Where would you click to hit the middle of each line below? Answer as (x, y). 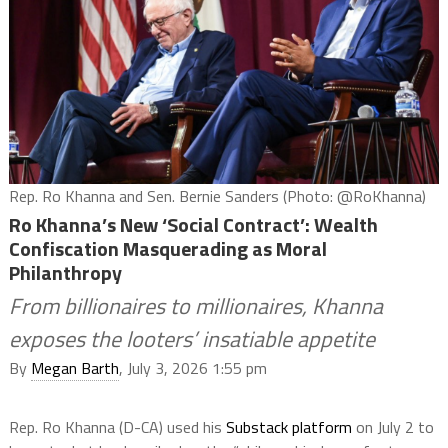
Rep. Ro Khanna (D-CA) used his (117, 426)
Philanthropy (65, 272)
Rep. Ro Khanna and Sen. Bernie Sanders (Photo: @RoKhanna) (217, 195)
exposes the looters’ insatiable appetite (191, 338)
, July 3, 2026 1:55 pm (192, 367)
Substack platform (288, 426)
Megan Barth (74, 367)
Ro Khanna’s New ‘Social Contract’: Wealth (193, 224)
